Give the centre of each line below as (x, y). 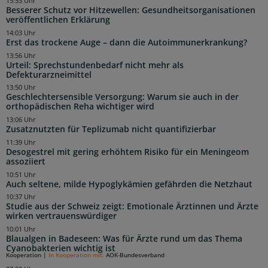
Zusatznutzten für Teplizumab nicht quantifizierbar (111, 130)
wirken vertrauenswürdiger (61, 216)
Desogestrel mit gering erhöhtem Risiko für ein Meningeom (127, 152)
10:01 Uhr (21, 229)
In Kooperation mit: (77, 255)
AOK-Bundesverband (135, 255)
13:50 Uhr (21, 88)
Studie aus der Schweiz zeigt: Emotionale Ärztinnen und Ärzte (132, 207)
